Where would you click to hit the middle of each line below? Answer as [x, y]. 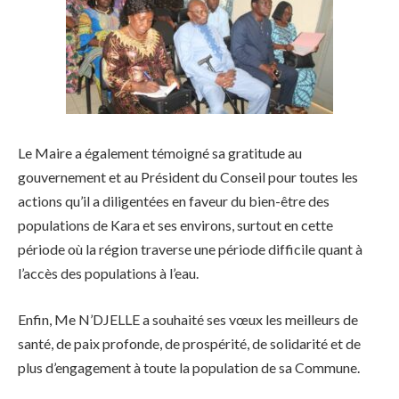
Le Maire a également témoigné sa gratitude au [160, 153]
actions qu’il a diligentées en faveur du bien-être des [174, 201]
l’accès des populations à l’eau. [108, 273]
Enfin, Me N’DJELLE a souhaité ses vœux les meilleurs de [188, 319]
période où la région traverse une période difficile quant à [190, 249]
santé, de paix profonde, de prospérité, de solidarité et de [189, 343]
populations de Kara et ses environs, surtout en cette [175, 225]
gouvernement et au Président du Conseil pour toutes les [188, 177]
